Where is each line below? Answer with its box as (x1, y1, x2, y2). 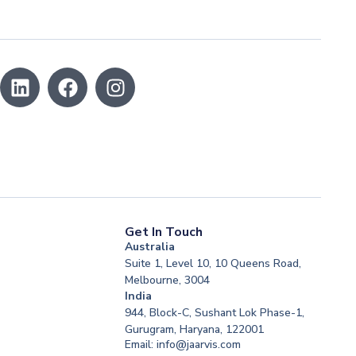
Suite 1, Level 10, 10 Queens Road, (124, 256, 301, 272)
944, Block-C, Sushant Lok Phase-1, (124, 304, 304, 320)
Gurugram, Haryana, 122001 (124, 321, 264, 337)
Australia (124, 239, 175, 255)
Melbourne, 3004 (124, 273, 210, 288)
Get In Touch (124, 223, 203, 242)
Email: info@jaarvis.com (124, 337, 241, 353)
